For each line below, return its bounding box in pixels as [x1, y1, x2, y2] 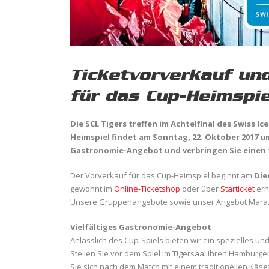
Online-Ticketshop [114, 183, 180, 194]
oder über [180, 183, 220, 194]
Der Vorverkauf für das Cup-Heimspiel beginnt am [70, 170, 254, 181]
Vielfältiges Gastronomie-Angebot [70, 222, 211, 232]
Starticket [220, 183, 255, 194]
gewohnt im [70, 183, 114, 194]
